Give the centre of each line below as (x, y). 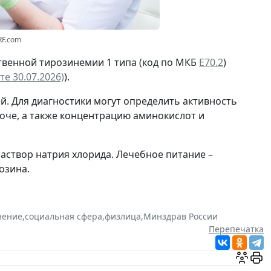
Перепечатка (236, 229)
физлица (123, 217)
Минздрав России (181, 217)
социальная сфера (64, 217)
